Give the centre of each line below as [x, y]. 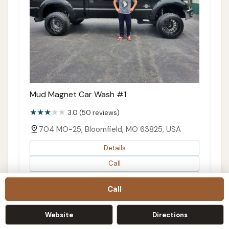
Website [59, 215]
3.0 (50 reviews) [94, 112]
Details [114, 148]
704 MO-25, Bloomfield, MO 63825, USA [110, 129]
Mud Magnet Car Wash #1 [78, 94]
